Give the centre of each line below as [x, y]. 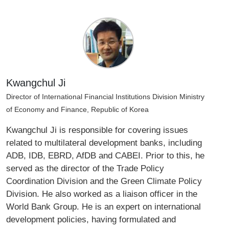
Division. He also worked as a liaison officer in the [102, 194]
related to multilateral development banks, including [104, 143]
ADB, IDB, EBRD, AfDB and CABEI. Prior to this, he [105, 156]
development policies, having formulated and [91, 220]
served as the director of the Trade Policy [85, 168]
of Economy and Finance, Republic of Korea [77, 110]
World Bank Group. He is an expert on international [104, 207]
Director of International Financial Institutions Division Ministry [105, 97]
